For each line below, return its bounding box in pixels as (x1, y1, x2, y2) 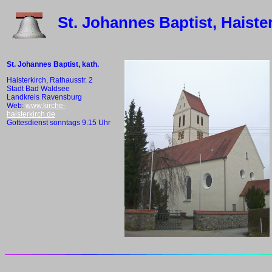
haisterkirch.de (7, 110, 55, 118)
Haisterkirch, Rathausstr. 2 (7, 76, 93, 84)
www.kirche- (25, 101, 66, 110)
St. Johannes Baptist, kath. (7, 60, 99, 69)
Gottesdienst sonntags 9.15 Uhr (7, 118, 110, 127)
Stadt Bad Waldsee (7, 84, 70, 93)
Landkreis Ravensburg (7, 93, 82, 101)
